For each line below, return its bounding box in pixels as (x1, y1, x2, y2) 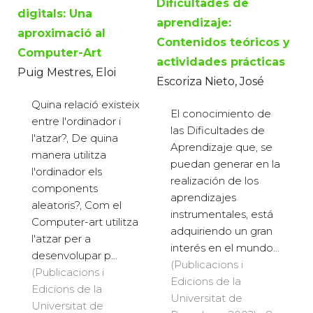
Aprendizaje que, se (170, 140, 272, 154)
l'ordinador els (31, 165, 102, 179)
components (31, 182, 98, 196)
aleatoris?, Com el (31, 198, 122, 212)
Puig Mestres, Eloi (17, 66, 116, 80)
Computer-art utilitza (31, 215, 138, 229)
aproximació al (17, 27, 105, 41)
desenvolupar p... (31, 249, 117, 263)
